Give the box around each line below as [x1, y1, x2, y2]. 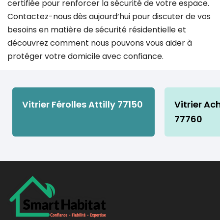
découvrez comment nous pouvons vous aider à [7, 37, 192, 49]
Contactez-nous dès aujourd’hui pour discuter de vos [7, 10, 211, 22]
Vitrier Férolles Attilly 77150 [22, 98, 143, 110]
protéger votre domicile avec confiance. [7, 50, 164, 62]
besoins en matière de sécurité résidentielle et [7, 24, 186, 35]
